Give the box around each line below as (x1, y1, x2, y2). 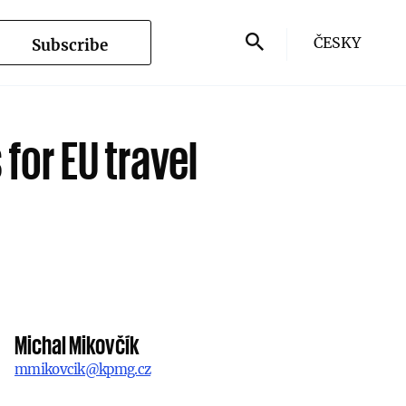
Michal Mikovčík (14, 330, 140, 357)
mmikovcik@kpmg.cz (14, 359, 151, 378)
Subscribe (32, 34, 109, 55)
